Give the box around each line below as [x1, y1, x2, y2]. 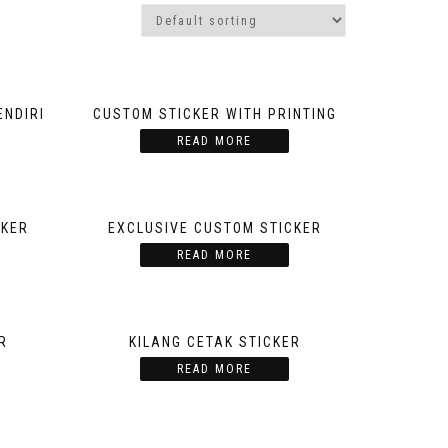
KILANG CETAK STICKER [128, 334, 301, 351]
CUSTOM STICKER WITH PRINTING [92, 106, 337, 123]
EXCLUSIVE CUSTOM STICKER [107, 220, 322, 237]
